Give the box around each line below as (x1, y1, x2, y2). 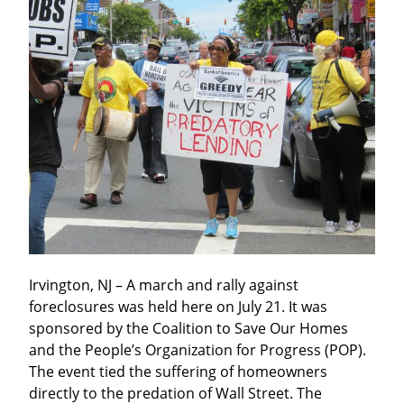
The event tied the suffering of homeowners (29, 362, 327, 382)
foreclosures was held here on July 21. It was (29, 297, 327, 317)
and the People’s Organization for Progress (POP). (29, 340, 366, 361)
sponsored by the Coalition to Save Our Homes (29, 318, 348, 339)
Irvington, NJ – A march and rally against (29, 275, 298, 296)
